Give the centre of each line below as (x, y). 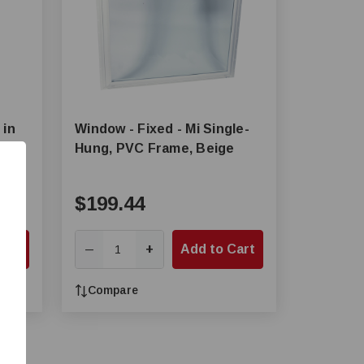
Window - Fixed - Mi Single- (162, 129)
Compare (113, 290)
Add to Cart (218, 249)
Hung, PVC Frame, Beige (155, 148)
